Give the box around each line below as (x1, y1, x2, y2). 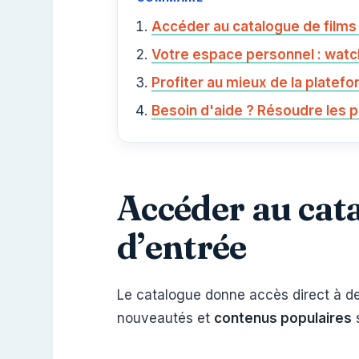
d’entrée (117, 225, 247, 268)
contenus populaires (214, 310, 352, 326)
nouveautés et (117, 310, 214, 326)
